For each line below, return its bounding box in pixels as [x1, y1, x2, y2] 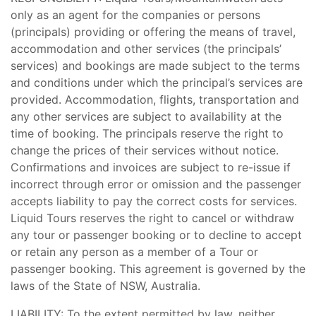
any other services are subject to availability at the [11, 109, 281, 123]
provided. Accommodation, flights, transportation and [11, 92, 299, 107]
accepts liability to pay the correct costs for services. [11, 194, 297, 208]
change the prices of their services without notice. [11, 143, 279, 157]
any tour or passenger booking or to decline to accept [11, 228, 302, 242]
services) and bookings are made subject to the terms [11, 59, 300, 73]
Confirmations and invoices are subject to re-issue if [11, 160, 291, 174]
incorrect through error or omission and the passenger [11, 177, 301, 191]
